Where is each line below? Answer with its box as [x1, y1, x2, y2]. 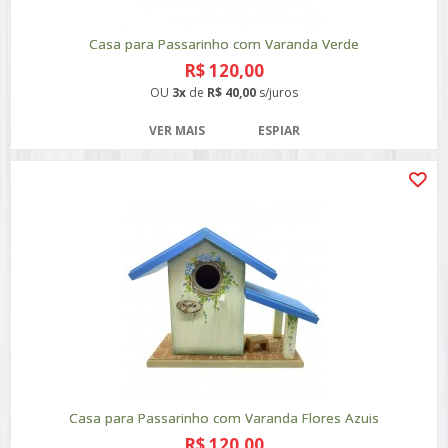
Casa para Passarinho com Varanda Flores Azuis [69, 409, 379, 427]
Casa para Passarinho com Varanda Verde [89, 35, 359, 53]
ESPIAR [257, 122, 300, 139]
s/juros [256, 84, 298, 101]
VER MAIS [148, 122, 205, 139]
